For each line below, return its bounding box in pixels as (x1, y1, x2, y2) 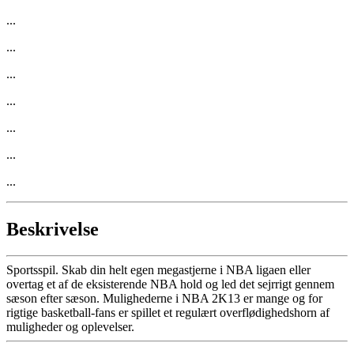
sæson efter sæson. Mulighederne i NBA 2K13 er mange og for (6, 292, 322, 306)
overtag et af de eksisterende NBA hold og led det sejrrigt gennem (6, 277, 334, 292)
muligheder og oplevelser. (6, 320, 134, 334)
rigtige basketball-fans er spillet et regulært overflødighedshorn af (6, 306, 330, 320)
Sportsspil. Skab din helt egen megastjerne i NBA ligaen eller (6, 263, 311, 277)
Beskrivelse (6, 218, 99, 239)
